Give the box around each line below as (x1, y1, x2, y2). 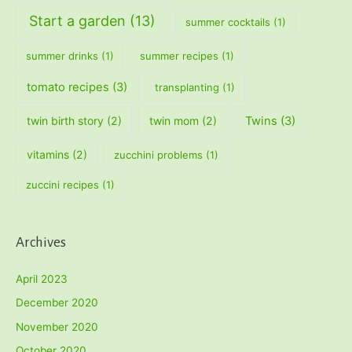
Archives (16, 234, 66, 250)
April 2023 (16, 273, 68, 286)
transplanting (155, 81, 220, 94)
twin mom (148, 114, 199, 128)
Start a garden (29, 13, 126, 30)
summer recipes (140, 49, 219, 62)
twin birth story (26, 114, 104, 128)
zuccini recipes (25, 178, 99, 192)
